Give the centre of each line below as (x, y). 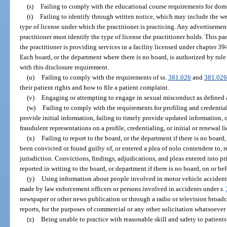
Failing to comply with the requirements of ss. (105, 77)
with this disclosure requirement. (65, 67)
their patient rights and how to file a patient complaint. (95, 87)
